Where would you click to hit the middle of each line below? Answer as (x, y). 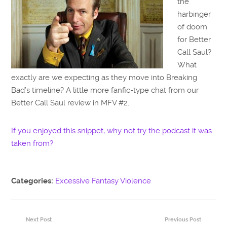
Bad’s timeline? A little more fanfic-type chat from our (105, 90)
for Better (194, 40)
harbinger (194, 14)
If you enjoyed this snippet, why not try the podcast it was (112, 130)
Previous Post (183, 219)
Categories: (33, 181)
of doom (193, 27)
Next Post (39, 219)
